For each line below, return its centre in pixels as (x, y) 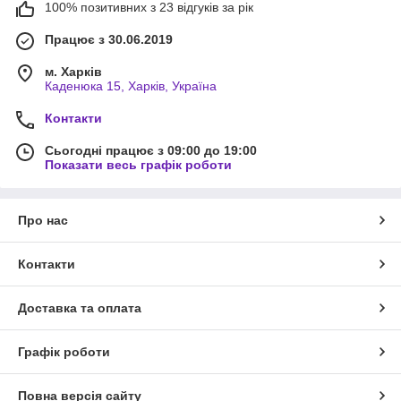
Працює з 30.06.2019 (109, 40)
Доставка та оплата (80, 308)
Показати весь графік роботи (138, 165)
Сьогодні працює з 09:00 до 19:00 (151, 151)
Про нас (43, 221)
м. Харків (73, 72)
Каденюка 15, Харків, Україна (131, 86)
